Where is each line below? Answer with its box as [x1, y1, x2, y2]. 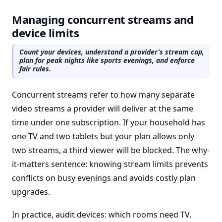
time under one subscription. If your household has [12, 117, 205, 128]
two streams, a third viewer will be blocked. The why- [12, 145, 210, 156]
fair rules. [19, 64, 51, 73]
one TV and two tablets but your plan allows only [12, 131, 194, 142]
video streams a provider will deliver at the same [12, 103, 193, 114]
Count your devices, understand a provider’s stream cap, [19, 47, 204, 56]
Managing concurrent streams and [12, 12, 194, 27]
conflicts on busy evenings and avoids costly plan [12, 172, 196, 183]
